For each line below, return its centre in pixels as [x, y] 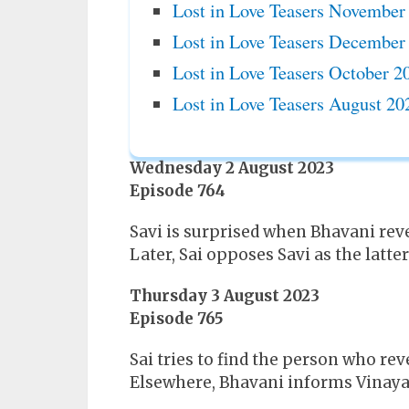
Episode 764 [178, 191]
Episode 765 [177, 319]
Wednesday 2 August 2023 [232, 168]
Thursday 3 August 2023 [225, 296]
